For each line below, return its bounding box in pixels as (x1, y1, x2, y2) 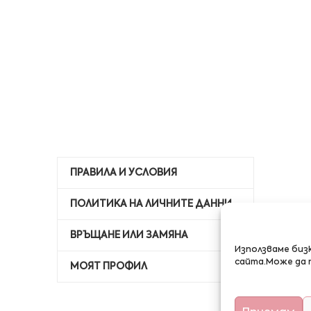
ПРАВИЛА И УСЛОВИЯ (70, 168, 177, 178)
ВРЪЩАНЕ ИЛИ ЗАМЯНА (70, 230, 188, 240)
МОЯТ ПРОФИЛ (70, 262, 147, 271)
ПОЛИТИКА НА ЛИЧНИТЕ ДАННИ (70, 199, 232, 209)
